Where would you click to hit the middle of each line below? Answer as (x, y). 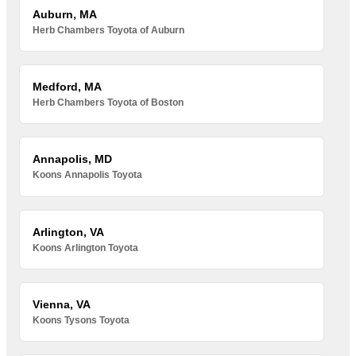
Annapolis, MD (73, 159)
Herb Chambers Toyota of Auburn (109, 30)
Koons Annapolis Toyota (88, 175)
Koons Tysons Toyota (81, 321)
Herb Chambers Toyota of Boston (108, 103)
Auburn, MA (65, 14)
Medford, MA (68, 87)
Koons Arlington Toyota (86, 248)
